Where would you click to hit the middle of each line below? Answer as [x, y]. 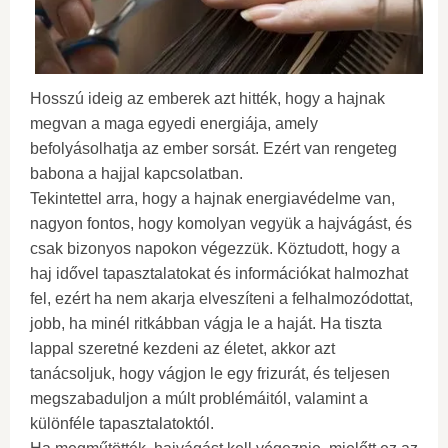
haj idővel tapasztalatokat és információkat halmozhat [219, 274]
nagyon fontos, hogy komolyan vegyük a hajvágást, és [221, 224]
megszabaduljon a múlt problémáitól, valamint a [199, 399]
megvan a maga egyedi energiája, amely [174, 124]
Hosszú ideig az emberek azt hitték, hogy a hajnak [207, 99]
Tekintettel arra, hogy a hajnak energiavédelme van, [212, 199]
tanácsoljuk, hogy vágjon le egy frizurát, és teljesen [210, 374]
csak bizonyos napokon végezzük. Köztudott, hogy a [215, 249]
